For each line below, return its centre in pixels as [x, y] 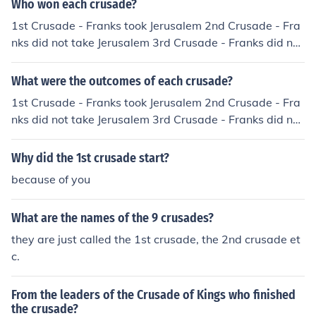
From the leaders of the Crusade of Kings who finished [153, 295]
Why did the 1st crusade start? [90, 158]
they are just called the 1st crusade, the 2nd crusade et [156, 239]
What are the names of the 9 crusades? [113, 218]
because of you [51, 179]
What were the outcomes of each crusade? [122, 81]
